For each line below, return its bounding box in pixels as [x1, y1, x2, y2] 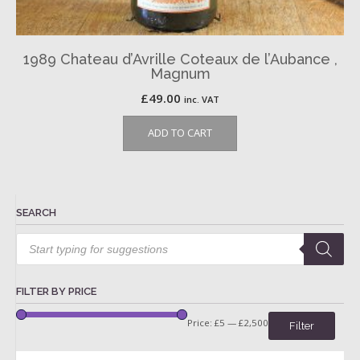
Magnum [149, 65, 211, 83]
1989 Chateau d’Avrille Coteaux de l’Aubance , [22, 51, 337, 68]
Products [15, 230, 59, 245]
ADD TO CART [148, 125, 212, 141]
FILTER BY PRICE [16, 285, 96, 298]
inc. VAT [184, 93, 219, 106]
